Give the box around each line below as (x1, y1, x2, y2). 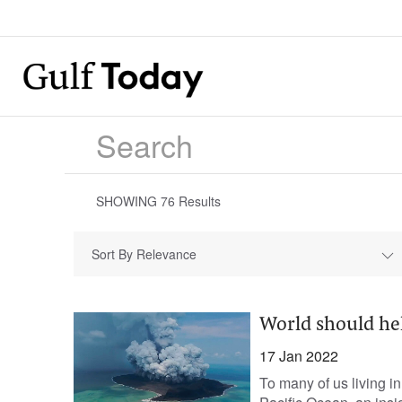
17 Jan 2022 (258, 345, 338, 366)
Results (175, 192, 221, 210)
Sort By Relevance (92, 245, 197, 263)
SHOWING (96, 192, 161, 210)
